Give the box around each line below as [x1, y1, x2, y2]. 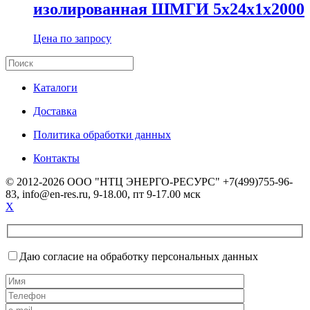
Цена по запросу [33, 33, 111, 45]
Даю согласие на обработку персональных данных [19, 250, 258, 262]
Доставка [33, 105, 77, 118]
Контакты [33, 152, 80, 165]
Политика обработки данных [33, 129, 171, 141]
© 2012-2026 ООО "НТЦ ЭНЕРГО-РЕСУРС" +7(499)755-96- [6, 176, 293, 188]
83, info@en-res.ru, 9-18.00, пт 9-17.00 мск [6, 188, 201, 201]
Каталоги [33, 82, 77, 94]
